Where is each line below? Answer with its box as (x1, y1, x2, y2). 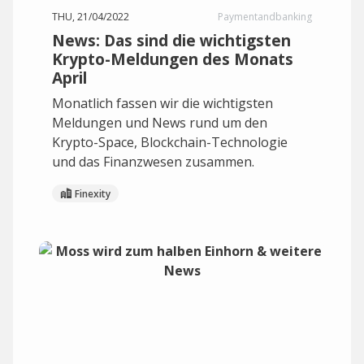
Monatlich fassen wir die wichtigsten (52, 94, 273, 112)
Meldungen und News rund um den (52, 114, 267, 132)
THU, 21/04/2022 (52, 10, 129, 24)
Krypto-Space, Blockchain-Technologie (52, 133, 288, 151)
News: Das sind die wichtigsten (52, 29, 291, 51)
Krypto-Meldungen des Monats (52, 48, 293, 70)
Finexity (75, 186, 110, 201)
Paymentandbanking (218, 10, 312, 24)
